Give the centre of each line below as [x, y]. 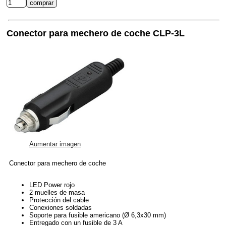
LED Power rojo [52, 185]
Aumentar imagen [55, 144]
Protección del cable [59, 200]
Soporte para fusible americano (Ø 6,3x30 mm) [98, 215]
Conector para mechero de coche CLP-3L [96, 34]
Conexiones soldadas [61, 207]
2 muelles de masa [57, 192]
